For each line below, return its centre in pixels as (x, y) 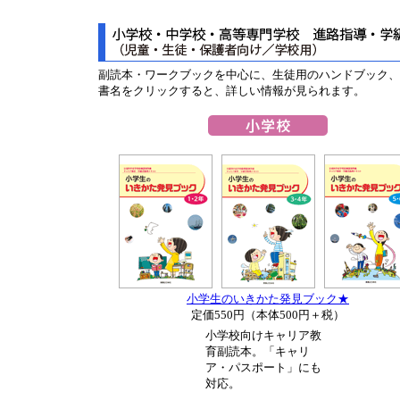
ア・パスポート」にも (263, 367)
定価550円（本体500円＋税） (268, 315)
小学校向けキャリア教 (263, 335)
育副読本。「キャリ (258, 351)
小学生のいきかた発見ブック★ (268, 299)
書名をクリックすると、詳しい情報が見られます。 (232, 91)
